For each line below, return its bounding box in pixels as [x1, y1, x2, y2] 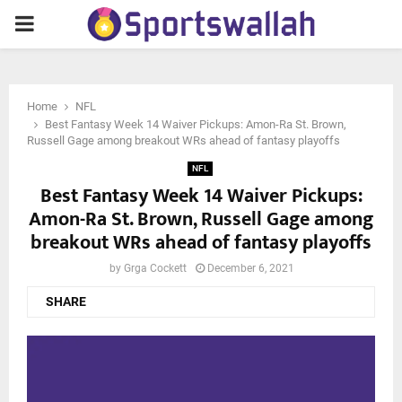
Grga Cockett [123, 262, 187, 275]
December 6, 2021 [206, 262, 294, 275]
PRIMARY [13, 11, 106, 36]
